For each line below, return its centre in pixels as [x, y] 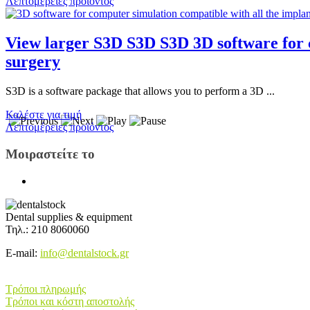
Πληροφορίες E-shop [52, 276]
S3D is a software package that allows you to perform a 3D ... [140, 91]
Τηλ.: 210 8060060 [47, 229]
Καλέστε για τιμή [44, 115]
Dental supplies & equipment [69, 217]
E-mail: [23, 253]
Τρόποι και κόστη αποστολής [70, 301]
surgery [33, 62]
